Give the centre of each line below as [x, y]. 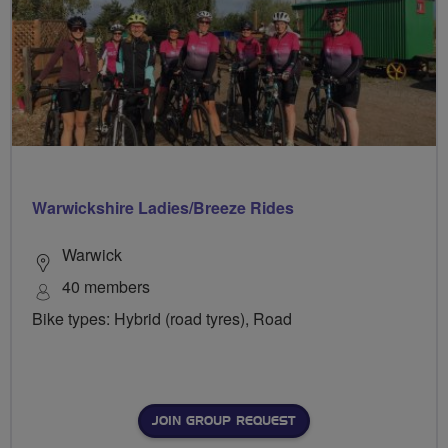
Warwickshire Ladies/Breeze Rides [163, 208]
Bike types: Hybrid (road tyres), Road [162, 319]
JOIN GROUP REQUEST [223, 421]
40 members [106, 287]
